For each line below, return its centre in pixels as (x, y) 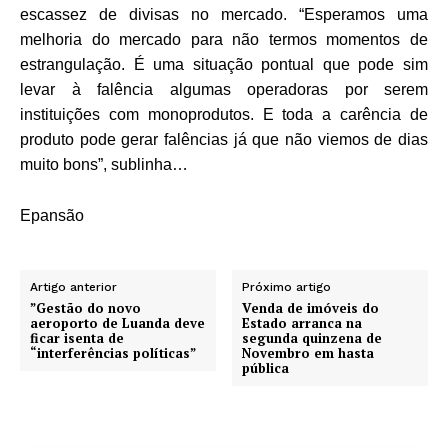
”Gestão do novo (85, 307)
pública (266, 367)
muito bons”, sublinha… (104, 164)
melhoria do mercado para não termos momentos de (224, 39)
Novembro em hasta (308, 352)
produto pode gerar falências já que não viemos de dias (224, 139)
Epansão (52, 215)
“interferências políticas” (113, 352)
